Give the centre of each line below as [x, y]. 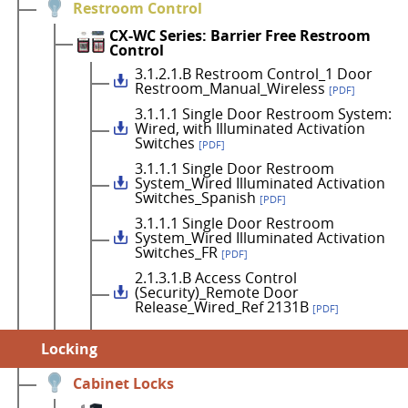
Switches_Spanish [197, 198]
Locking [69, 349]
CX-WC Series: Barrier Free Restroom [240, 36]
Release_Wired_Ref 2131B [224, 307]
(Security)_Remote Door [217, 292]
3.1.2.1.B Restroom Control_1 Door [254, 74]
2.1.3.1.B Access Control [216, 278]
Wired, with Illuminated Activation [250, 128]
